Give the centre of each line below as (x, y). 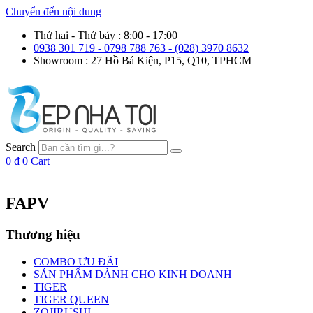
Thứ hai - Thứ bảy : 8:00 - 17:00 (105, 35)
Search (21, 147)
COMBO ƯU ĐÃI (76, 261)
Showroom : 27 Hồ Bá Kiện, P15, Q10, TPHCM (143, 60)
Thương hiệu (43, 234)
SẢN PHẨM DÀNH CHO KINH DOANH (133, 274)
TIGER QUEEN (71, 299)
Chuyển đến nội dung (53, 12)
